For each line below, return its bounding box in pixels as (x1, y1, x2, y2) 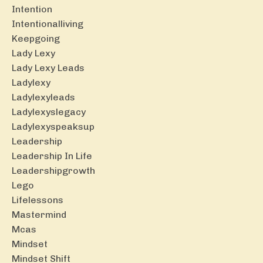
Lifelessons (12, 194, 63, 205)
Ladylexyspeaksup (12, 120, 95, 132)
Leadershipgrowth (12, 164, 95, 176)
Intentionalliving (12, 18, 83, 29)
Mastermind (12, 208, 66, 220)
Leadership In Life (12, 150, 92, 161)
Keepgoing (12, 32, 60, 44)
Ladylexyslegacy (12, 106, 86, 117)
